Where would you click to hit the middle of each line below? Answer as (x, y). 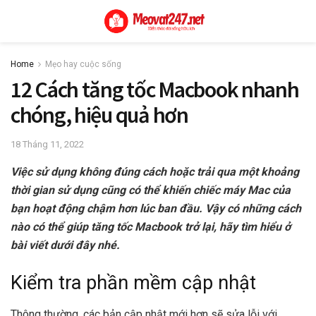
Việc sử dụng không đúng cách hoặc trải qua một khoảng (155, 171)
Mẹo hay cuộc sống (83, 64)
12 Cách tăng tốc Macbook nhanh (155, 90)
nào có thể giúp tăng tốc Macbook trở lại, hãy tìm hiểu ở (151, 226)
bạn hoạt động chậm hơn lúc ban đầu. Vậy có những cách (156, 208)
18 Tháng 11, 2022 (47, 144)
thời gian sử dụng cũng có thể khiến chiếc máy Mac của (151, 190)
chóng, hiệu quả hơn (99, 115)
